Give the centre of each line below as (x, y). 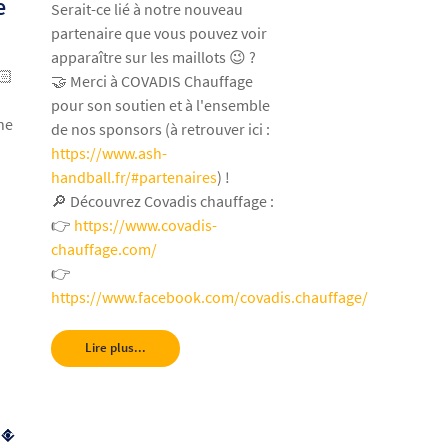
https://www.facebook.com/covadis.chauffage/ (210, 297)
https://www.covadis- (146, 225)
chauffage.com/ (104, 249)
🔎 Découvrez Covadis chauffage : (163, 201)
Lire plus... (116, 347)
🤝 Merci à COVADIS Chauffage (152, 81)
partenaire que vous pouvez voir (159, 33)
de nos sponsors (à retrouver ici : (161, 129)
